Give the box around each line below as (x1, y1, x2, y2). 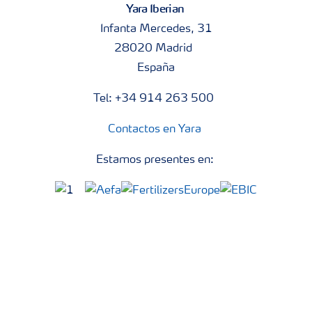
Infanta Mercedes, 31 (100, 24, 212, 35)
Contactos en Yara (108, 124, 201, 135)
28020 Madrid (114, 43, 198, 54)
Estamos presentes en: (95, 155, 217, 166)
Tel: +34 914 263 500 (93, 93, 219, 104)
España (137, 63, 175, 74)
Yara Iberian (125, 1, 187, 15)
